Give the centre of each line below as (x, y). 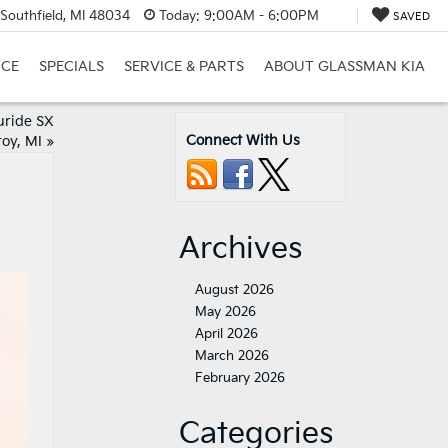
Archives (240, 249)
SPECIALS (71, 67)
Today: (179, 15)
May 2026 (225, 312)
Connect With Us (243, 140)
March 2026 (232, 356)
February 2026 (240, 378)
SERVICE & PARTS (183, 67)
